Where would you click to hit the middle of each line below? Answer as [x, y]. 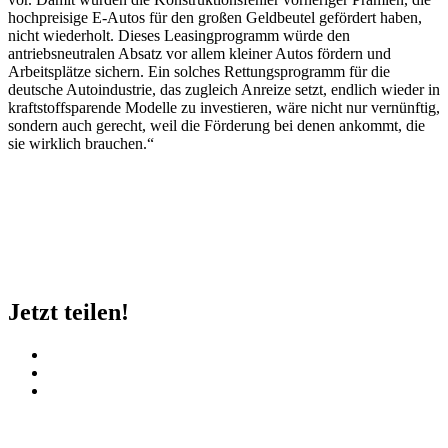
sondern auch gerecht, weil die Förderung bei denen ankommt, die [216, 125]
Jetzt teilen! [68, 311]
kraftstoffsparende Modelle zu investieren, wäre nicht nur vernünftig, [224, 107]
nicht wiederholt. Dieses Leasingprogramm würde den [179, 35]
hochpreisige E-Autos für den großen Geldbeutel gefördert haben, [215, 17]
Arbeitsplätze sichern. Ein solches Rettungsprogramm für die [199, 71]
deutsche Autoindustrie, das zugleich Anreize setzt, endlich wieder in [224, 89]
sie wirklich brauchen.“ [81, 143]
